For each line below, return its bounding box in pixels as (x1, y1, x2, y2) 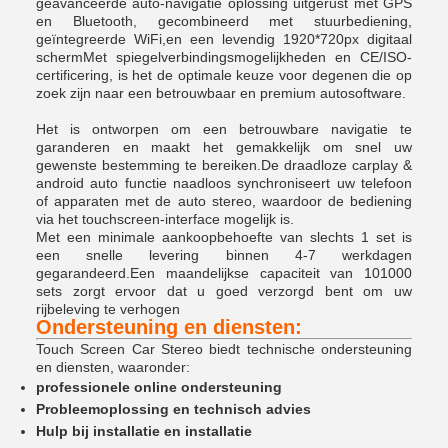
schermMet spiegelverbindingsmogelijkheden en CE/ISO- (36, 48, 412, 65)
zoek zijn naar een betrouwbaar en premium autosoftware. (36, 84, 406, 101)
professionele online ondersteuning (36, 378, 282, 395)
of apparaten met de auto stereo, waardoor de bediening (36, 192, 412, 209)
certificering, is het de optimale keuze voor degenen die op (36, 66, 412, 83)
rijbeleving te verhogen (36, 300, 180, 317)
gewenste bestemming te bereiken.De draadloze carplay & (36, 156, 412, 173)
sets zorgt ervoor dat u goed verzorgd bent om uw (36, 282, 412, 299)
